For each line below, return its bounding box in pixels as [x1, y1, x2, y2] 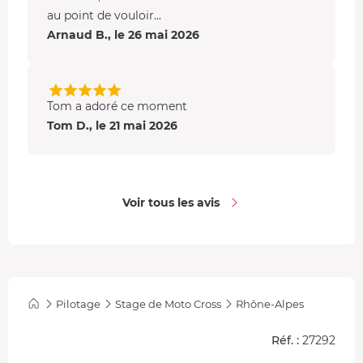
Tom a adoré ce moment [47, 98, 187, 113]
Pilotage [56, 297, 100, 310]
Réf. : [271, 332, 299, 348]
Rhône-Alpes [236, 297, 304, 310]
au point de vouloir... [47, 7, 161, 23]
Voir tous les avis [122, 194, 220, 210]
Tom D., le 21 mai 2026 [47, 117, 177, 133]
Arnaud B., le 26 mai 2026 [47, 27, 199, 42]
